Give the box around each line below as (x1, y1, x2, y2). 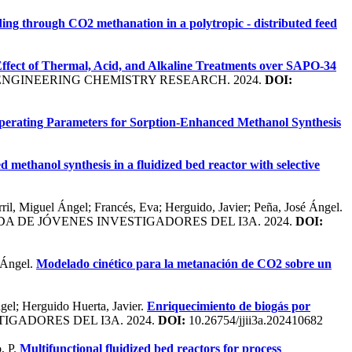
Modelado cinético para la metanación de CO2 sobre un (36, 256, 332, 270)
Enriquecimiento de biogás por (147, 299, 310, 313)
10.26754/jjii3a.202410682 (185, 313, 323, 327)
